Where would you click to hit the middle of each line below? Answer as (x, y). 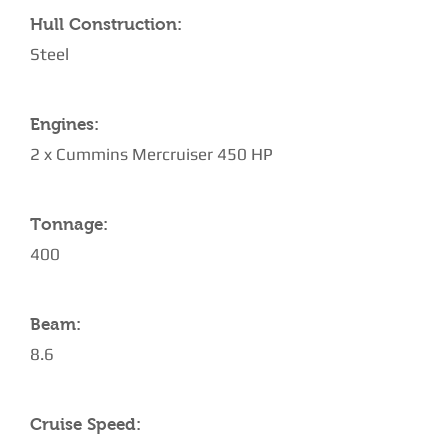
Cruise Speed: (85, 424)
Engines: (64, 124)
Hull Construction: (106, 24)
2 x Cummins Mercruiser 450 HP (151, 154)
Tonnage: (69, 224)
